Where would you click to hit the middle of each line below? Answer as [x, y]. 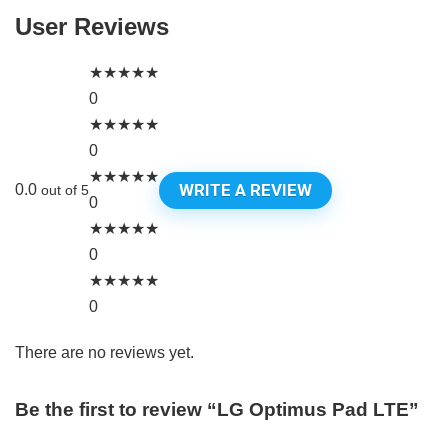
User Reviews [92, 27]
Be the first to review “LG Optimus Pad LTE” [217, 410]
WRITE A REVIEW [245, 189]
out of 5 [65, 190]
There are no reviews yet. [104, 353]
